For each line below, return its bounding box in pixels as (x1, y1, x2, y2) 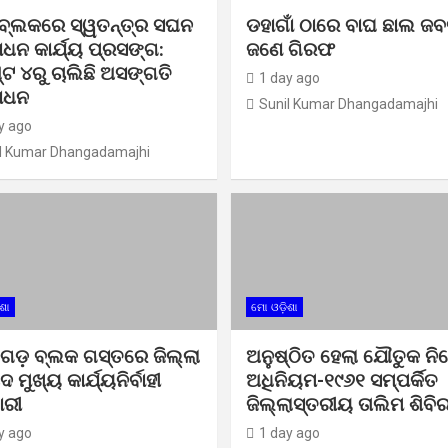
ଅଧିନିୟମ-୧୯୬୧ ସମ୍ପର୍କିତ (246, 369, 438, 393)
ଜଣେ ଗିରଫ (246, 38, 335, 61)
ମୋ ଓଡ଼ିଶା (251, 301, 298, 315)
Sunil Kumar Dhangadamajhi (259, 96, 438, 112)
